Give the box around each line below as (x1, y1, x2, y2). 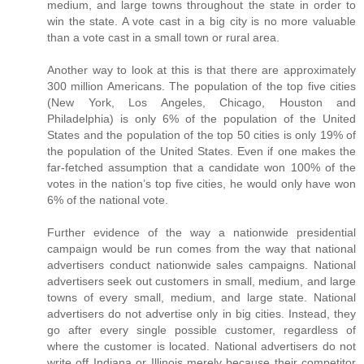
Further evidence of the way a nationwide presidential (47, 225, 356, 239)
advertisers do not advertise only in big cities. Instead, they (47, 306, 356, 320)
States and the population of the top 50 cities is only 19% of (47, 128, 356, 141)
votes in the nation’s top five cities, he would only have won (47, 176, 356, 190)
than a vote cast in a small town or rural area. (47, 30, 279, 44)
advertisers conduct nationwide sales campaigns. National (47, 258, 356, 271)
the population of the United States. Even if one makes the (47, 144, 356, 158)
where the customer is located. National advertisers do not (47, 339, 356, 353)
